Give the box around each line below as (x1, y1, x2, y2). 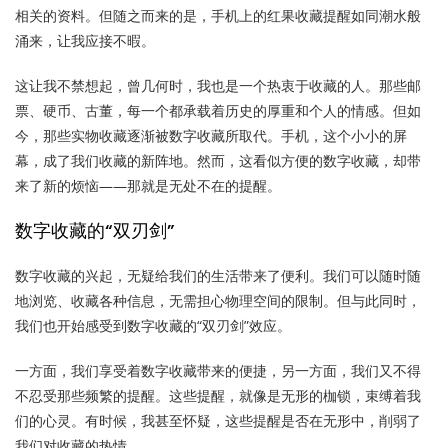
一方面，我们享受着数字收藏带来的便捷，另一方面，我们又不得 (15, 361, 421, 380)
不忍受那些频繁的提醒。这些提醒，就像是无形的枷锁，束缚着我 (15, 386, 421, 405)
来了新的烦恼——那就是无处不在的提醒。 (15, 176, 281, 195)
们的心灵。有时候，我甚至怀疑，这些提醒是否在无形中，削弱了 (15, 411, 421, 430)
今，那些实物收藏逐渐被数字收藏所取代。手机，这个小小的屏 (15, 126, 407, 145)
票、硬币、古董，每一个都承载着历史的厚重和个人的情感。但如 (15, 101, 421, 120)
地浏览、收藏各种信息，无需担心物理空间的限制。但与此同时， (15, 291, 421, 310)
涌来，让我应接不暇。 (15, 31, 155, 50)
